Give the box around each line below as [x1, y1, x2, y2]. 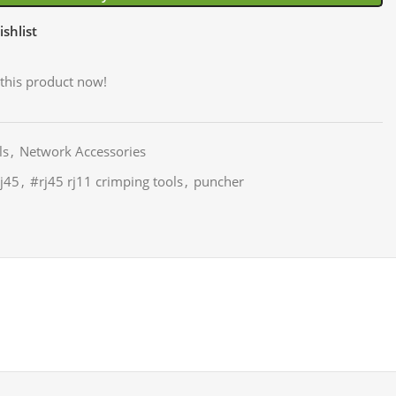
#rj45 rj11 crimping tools [30, 171, 183, 190]
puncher [194, 171, 244, 190]
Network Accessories [19, 141, 146, 160]
